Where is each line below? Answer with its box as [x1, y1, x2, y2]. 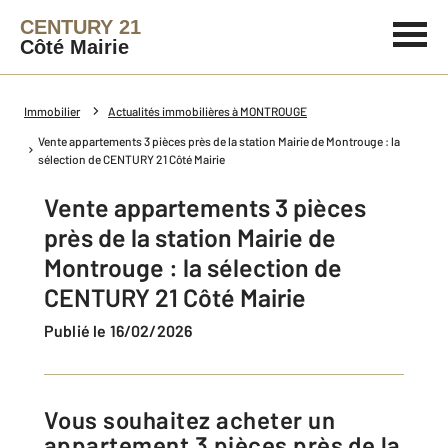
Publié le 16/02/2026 [54, 321, 193, 340]
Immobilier [24, 104, 80, 118]
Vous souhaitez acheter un [44, 405, 59, 434]
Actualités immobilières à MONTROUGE [108, 104, 307, 118]
